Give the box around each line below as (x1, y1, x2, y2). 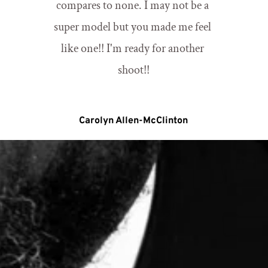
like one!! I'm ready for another (60, 41, 204, 57)
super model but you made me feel (53, 19, 211, 35)
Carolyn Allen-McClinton (79, 115, 188, 127)
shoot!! (117, 62, 150, 78)
